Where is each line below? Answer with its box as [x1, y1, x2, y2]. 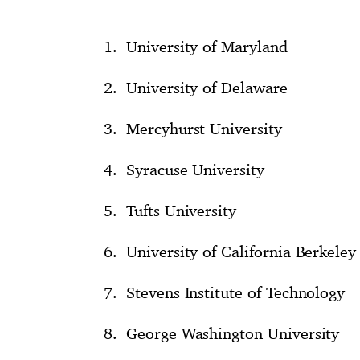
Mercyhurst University [126, 118, 282, 138]
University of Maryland [126, 36, 288, 56]
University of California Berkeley [126, 241, 357, 261]
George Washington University [126, 323, 340, 343]
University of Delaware [126, 77, 288, 97]
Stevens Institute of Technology [126, 282, 346, 302]
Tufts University [126, 200, 237, 220]
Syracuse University [126, 159, 264, 179]
